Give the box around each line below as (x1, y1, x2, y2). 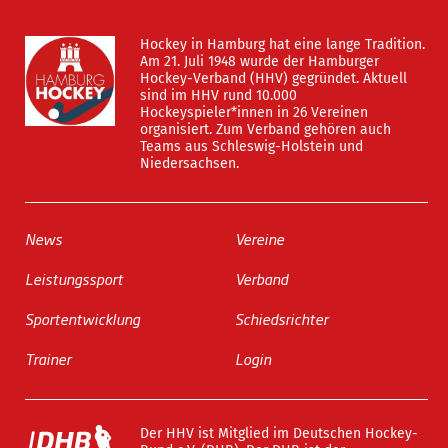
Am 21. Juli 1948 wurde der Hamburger (140, 52, 379, 70)
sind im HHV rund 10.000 (140, 86, 297, 104)
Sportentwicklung (25, 307, 140, 329)
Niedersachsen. (140, 154, 239, 172)
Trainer (25, 347, 71, 369)
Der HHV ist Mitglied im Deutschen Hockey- (140, 424, 418, 442)
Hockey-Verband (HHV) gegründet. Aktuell (140, 69, 407, 87)
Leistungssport (25, 267, 123, 289)
